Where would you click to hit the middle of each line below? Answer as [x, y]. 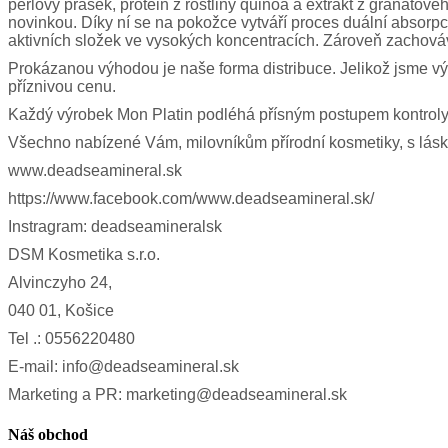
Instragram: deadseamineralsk [115, 227]
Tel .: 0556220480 [71, 339]
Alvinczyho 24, [60, 283]
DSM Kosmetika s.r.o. [84, 255]
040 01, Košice [61, 311]
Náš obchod [48, 434]
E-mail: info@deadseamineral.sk [123, 367]
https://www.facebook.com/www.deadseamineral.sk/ [191, 199]
